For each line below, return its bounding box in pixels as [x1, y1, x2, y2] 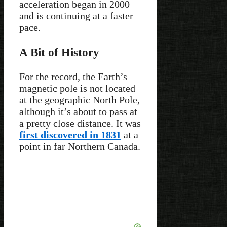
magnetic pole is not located [19, 83, 135, 94]
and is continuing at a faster [19, 10, 133, 22]
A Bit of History [19, 45, 99, 59]
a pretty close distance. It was [19, 118, 141, 129]
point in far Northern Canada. [19, 141, 140, 153]
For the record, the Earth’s [19, 71, 127, 83]
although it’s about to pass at [19, 106, 137, 118]
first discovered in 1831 [19, 129, 121, 141]
